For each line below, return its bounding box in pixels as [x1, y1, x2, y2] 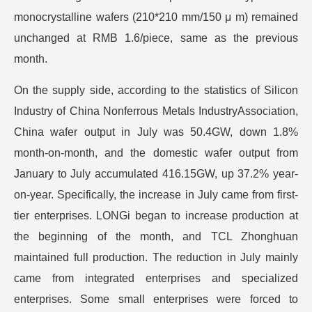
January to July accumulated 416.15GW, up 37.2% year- [14, 168, 298, 180]
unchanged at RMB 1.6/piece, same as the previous [14, 32, 298, 44]
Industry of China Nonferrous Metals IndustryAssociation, [14, 105, 298, 117]
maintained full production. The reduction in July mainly [14, 251, 298, 263]
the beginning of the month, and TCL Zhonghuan [14, 231, 298, 242]
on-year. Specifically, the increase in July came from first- [14, 189, 298, 201]
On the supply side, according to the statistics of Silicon [14, 84, 298, 96]
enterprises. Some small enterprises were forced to [14, 293, 298, 305]
